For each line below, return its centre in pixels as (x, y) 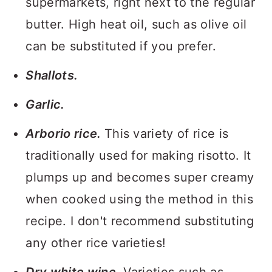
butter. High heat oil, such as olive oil (136, 24)
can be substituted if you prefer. (121, 46)
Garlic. (45, 104)
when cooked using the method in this (139, 199)
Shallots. (52, 75)
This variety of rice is (166, 134)
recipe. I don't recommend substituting (140, 221)
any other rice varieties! (96, 243)
